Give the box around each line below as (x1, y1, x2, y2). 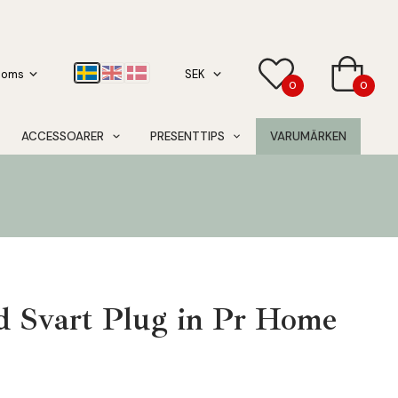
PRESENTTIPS (149, 129, 225, 144)
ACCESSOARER (21, 129, 105, 144)
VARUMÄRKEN (269, 129, 346, 144)
